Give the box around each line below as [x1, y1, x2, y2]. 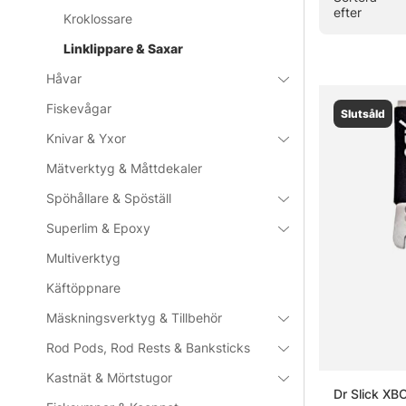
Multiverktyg [46, 250, 121, 266]
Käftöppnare [46, 280, 121, 296]
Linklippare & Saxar [63, 41, 184, 57]
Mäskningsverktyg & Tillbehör [46, 310, 223, 326]
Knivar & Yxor [46, 130, 127, 147]
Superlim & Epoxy [46, 220, 151, 237]
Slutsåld [341, 107, 385, 121]
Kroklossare [63, 11, 133, 27]
